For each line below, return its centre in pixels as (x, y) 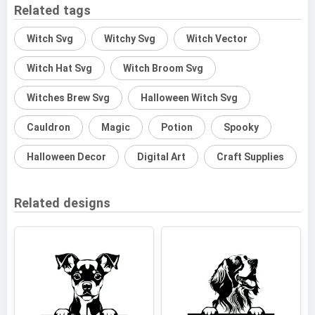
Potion (177, 127)
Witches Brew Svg (68, 98)
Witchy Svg (130, 39)
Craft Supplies (250, 157)
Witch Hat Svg (59, 68)
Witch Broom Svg (163, 68)
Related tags (52, 10)
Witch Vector (217, 39)
